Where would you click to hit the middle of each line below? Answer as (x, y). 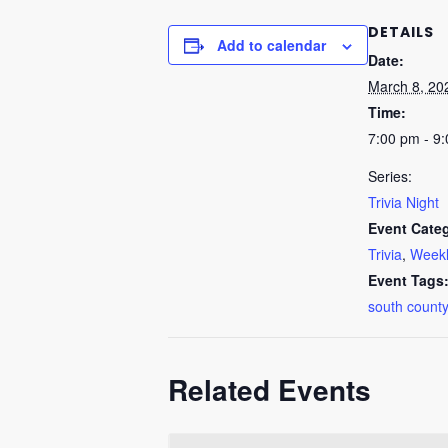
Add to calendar (271, 45)
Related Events (269, 389)
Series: (390, 176)
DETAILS (401, 33)
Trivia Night (403, 202)
